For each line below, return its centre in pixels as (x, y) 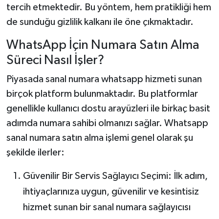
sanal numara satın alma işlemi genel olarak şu (99, 138)
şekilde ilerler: (35, 153)
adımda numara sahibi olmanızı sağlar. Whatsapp (107, 123)
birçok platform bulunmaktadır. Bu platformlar (102, 94)
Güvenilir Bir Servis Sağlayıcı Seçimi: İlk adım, (115, 176)
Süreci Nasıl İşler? (55, 60)
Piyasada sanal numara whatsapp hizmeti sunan (104, 79)
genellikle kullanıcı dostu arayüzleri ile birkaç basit (108, 109)
